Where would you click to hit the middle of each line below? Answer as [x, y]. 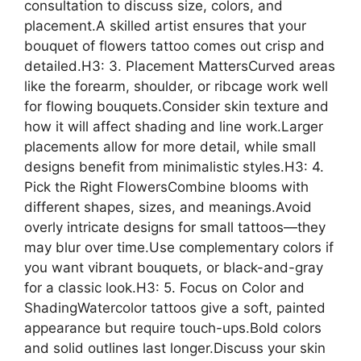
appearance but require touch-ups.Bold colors [173, 328]
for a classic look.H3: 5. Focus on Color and [164, 287]
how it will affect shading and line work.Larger [174, 126]
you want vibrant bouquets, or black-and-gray [174, 267]
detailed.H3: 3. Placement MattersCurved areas [180, 66]
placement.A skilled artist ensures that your [165, 25]
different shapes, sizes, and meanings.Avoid [168, 207]
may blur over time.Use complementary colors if [179, 247]
